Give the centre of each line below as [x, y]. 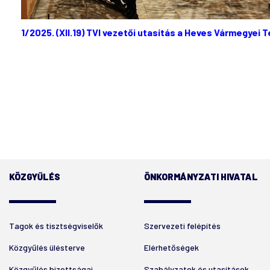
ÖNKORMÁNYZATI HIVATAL [201, 177]
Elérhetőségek [171, 247]
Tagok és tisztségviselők [56, 226]
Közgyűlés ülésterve [47, 247]
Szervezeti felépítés [182, 226]
